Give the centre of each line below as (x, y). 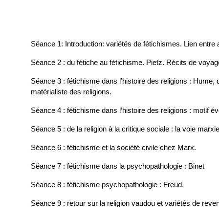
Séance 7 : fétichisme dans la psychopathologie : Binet (118, 166)
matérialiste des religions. (71, 92)
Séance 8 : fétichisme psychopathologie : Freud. (107, 185)
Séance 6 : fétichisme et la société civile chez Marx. (113, 148)
